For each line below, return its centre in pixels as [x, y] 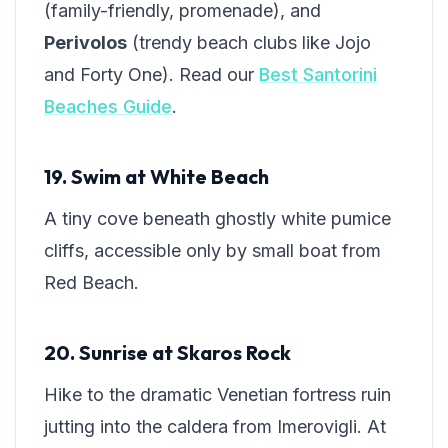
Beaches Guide [108, 107]
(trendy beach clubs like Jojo [249, 43]
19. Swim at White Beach [156, 177]
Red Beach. [91, 283]
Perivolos [85, 43]
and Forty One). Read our [151, 75]
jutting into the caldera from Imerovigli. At [215, 427]
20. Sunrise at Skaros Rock [167, 353]
